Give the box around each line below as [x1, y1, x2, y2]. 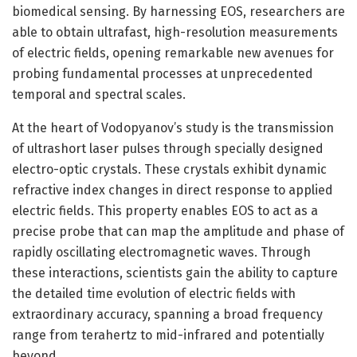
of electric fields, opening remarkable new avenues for [12, 45, 334, 61]
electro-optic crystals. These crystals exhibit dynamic [12, 161, 327, 177]
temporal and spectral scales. [12, 86, 186, 102]
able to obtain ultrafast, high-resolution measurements [12, 24, 338, 40]
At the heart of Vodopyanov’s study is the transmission [12, 120, 334, 135]
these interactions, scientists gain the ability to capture [12, 265, 338, 280]
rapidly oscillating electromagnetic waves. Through [12, 244, 311, 260]
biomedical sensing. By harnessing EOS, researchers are [12, 3, 345, 19]
